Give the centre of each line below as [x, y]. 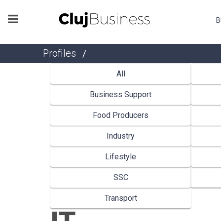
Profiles [59, 53]
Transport [121, 198]
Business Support [121, 94]
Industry [121, 136]
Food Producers [121, 115]
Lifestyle [121, 156]
